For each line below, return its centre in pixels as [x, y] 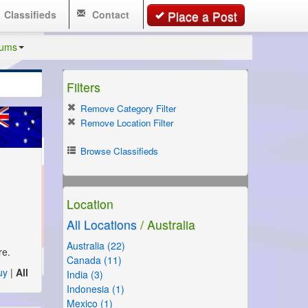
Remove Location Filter [125, 123]
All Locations [102, 224]
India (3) [85, 274]
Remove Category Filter [127, 108]
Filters [84, 87]
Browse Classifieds [118, 151]
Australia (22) [96, 245]
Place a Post [202, 16]
